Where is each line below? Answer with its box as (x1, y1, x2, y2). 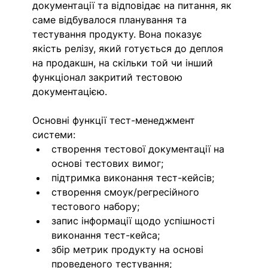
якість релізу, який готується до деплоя (32, 42, 227, 55)
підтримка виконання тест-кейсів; (51, 172, 215, 184)
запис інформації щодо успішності (51, 215, 218, 227)
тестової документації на (104, 143, 228, 156)
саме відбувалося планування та (32, 14, 190, 26)
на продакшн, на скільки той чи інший (32, 57, 217, 69)
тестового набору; (51, 200, 140, 213)
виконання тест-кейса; (51, 229, 160, 242)
